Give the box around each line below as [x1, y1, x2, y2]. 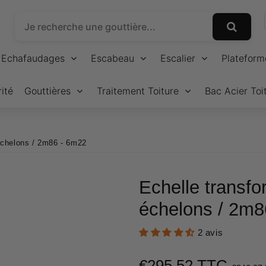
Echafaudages [1, 52, 65, 64]
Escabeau [91, 52, 134, 64]
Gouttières [24, 85, 71, 97]
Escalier [160, 52, 195, 64]
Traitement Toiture [97, 85, 179, 97]
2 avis [197, 227, 223, 238]
